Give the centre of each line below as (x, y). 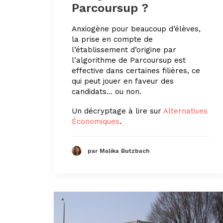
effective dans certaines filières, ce (136, 70)
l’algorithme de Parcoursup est (129, 60)
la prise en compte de (112, 39)
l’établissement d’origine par (124, 50)
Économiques (96, 121)
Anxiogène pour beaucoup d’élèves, (136, 29)
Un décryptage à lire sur (117, 111)
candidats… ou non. (107, 91)
